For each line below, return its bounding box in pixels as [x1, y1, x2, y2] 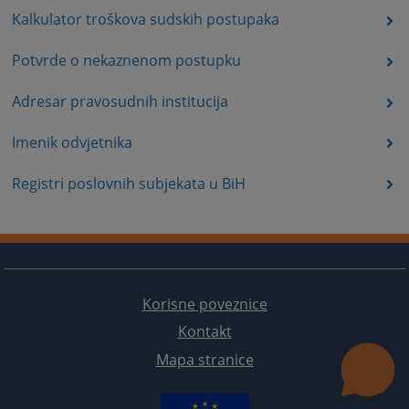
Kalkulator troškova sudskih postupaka [11, 9, 279, 30]
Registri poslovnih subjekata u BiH [11, 173, 246, 194]
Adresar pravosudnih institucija [11, 90, 228, 111]
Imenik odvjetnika [11, 131, 132, 152]
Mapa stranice [155, 349, 254, 370]
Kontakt [177, 321, 232, 342]
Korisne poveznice [142, 294, 267, 315]
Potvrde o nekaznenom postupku [11, 50, 241, 71]
